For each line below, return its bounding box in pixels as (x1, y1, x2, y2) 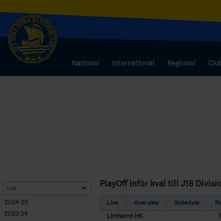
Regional (167, 59, 195, 68)
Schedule (174, 199, 200, 206)
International (112, 59, 154, 68)
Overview (134, 199, 159, 206)
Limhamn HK (107, 212, 143, 220)
